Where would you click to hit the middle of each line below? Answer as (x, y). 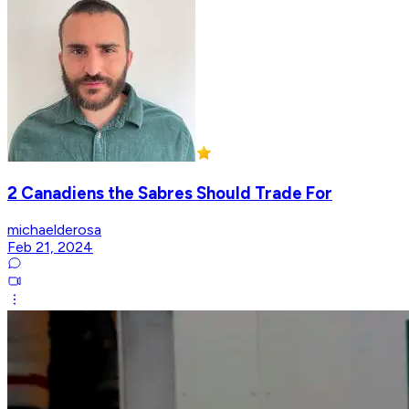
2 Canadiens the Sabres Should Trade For (170, 194)
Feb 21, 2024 (50, 246)
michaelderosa (54, 229)
